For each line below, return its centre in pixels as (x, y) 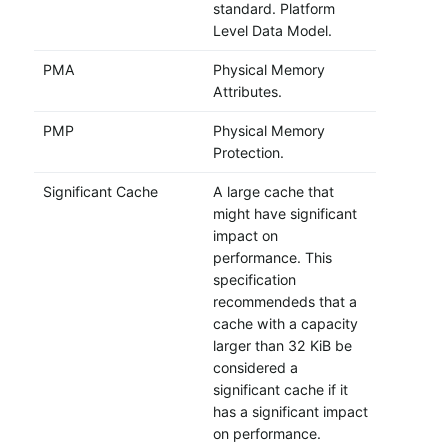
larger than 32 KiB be (282, 346)
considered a (255, 368)
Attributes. (247, 92)
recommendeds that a (284, 302)
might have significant (284, 214)
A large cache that (273, 192)
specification (254, 280)
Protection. (248, 153)
